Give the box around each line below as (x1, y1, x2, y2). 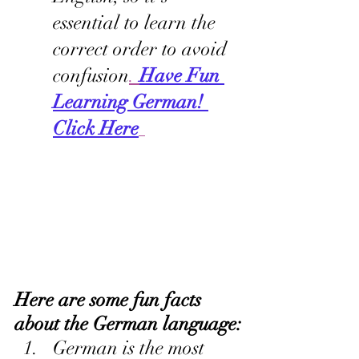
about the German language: (14, 312, 242, 337)
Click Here (53, 115, 139, 140)
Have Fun (139, 63, 224, 87)
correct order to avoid (53, 36, 232, 61)
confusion (53, 63, 129, 87)
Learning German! (53, 89, 208, 114)
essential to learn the (53, 10, 220, 34)
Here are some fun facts (14, 288, 206, 313)
